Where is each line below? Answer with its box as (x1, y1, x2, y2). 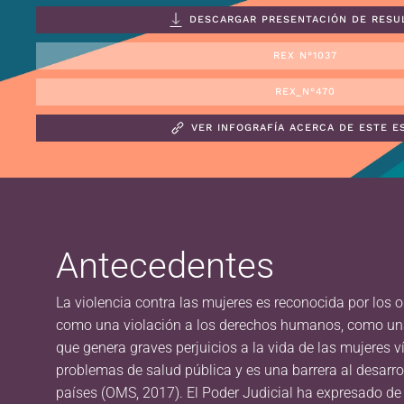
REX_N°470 (275, 86, 335, 97)
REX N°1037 (273, 50, 337, 61)
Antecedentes (56, 244, 274, 287)
